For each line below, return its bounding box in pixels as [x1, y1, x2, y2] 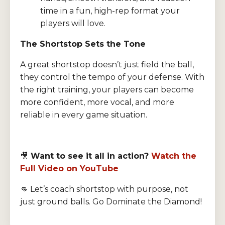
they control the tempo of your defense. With [20, 72, 204, 82]
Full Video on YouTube [20, 164, 119, 174]
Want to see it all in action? [28, 151, 151, 161]
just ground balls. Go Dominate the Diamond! [20, 197, 202, 207]
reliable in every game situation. [20, 110, 147, 120]
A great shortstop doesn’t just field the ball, [20, 60, 194, 70]
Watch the [151, 151, 196, 161]
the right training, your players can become [20, 85, 194, 95]
